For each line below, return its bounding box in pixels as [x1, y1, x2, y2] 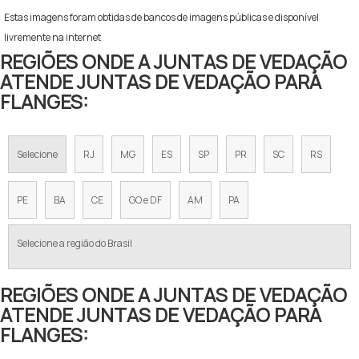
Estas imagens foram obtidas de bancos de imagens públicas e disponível [4, 10, 319, 24]
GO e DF [129, 192, 162, 207]
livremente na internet [4, 30, 101, 44]
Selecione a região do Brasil [17, 236, 132, 250]
